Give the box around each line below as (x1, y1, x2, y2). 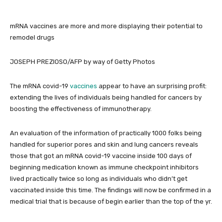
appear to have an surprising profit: (97, 82, 207, 90)
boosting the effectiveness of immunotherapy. (10, 105, 152, 112)
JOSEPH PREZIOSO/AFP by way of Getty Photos (10, 58, 155, 65)
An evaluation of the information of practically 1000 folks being (10, 129, 202, 137)
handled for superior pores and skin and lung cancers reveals (10, 141, 198, 148)
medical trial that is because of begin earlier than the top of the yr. (10, 198, 212, 205)
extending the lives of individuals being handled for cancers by (10, 94, 202, 101)
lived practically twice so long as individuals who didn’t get (10, 175, 187, 182)
